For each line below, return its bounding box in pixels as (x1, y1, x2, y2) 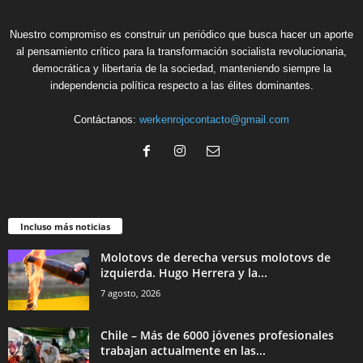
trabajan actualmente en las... (100, 343, 266, 359)
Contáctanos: (74, 113, 139, 126)
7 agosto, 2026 (100, 287, 160, 300)
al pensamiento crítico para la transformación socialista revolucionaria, (16, 45, 347, 58)
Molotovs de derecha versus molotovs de (100, 250, 331, 266)
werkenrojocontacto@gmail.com (139, 113, 289, 126)
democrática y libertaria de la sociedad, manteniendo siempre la (32, 62, 331, 75)
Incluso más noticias (20, 220, 110, 233)
